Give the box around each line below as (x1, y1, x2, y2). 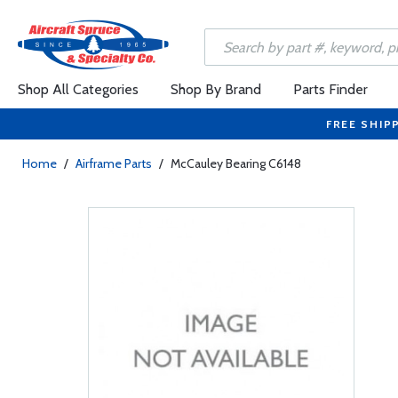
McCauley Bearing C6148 (171, 155, 301, 171)
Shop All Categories (18, 81, 139, 98)
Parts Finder (293, 81, 368, 98)
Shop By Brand (171, 81, 261, 98)
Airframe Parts (76, 155, 152, 171)
